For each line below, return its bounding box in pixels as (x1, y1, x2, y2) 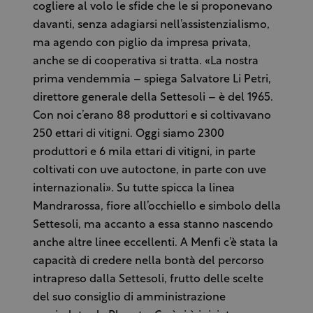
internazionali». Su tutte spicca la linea (32, 182, 235, 194)
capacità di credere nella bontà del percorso (32, 255, 264, 267)
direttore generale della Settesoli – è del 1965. (32, 92, 273, 103)
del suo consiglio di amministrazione (32, 291, 226, 303)
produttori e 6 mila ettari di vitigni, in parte (32, 146, 256, 158)
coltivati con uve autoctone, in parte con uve (32, 164, 266, 176)
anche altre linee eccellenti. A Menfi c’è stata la (32, 237, 278, 249)
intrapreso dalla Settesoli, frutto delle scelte (32, 273, 263, 285)
